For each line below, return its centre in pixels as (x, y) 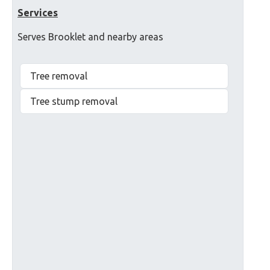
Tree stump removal (74, 101)
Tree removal (59, 76)
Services (38, 12)
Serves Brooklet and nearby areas (90, 36)
